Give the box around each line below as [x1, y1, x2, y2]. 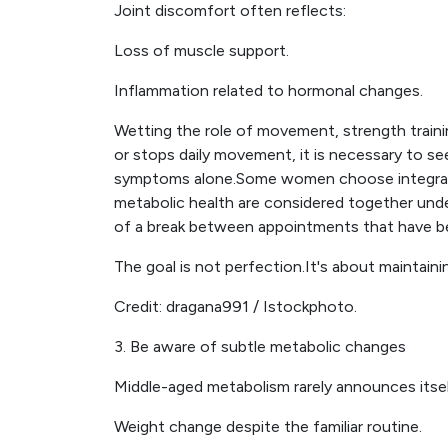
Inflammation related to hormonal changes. [114, 81, 423, 100]
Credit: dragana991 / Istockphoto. [114, 297, 357, 316]
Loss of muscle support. [114, 41, 289, 60]
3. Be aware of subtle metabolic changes [114, 337, 406, 356]
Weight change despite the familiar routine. [114, 417, 422, 436]
